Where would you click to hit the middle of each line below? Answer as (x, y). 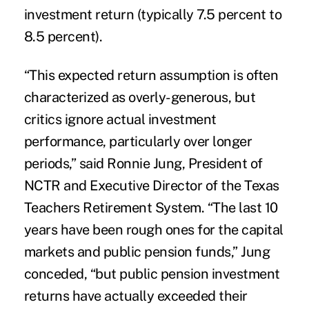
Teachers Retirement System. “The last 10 (151, 207)
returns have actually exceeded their (136, 296)
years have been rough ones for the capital (153, 229)
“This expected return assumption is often (151, 75)
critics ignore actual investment (120, 119)
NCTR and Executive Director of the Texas (151, 185)
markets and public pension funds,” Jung (147, 251)
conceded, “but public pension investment (152, 273)
